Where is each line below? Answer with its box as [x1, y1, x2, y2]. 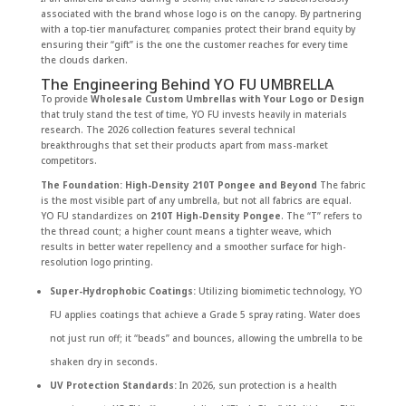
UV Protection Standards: [49, 379, 177, 391]
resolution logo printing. [40, 256, 153, 268]
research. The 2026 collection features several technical [40, 123, 295, 136]
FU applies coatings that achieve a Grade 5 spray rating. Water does [49, 308, 361, 321]
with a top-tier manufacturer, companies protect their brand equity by [40, 23, 355, 35]
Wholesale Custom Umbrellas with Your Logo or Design [90, 92, 364, 105]
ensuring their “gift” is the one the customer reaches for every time [40, 38, 348, 51]
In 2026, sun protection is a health [176, 379, 337, 391]
